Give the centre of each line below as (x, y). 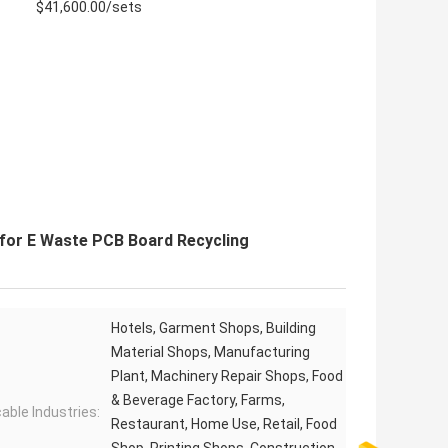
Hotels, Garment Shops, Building (213, 328)
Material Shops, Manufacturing (210, 352)
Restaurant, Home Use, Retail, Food (224, 424)
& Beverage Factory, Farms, (198, 400)
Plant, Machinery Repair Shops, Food (227, 376)
